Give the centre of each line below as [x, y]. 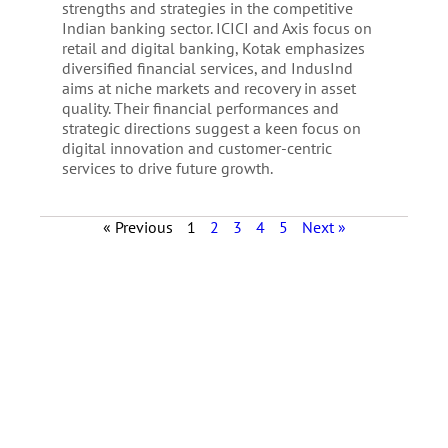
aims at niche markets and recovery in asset [208, 88]
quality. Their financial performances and [200, 108]
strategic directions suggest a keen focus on [211, 128]
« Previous [137, 227]
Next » [323, 227]
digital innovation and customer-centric [196, 148]
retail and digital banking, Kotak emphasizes [213, 48]
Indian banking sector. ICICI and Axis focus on [216, 28]
